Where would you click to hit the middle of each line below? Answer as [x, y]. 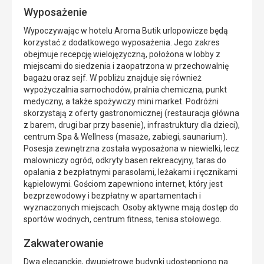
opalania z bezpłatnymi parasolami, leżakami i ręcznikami [131, 172]
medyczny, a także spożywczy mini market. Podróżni [121, 102]
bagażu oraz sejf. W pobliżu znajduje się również [113, 78]
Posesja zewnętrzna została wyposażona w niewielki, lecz [131, 149]
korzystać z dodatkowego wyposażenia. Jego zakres [122, 43]
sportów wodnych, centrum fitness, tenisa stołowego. [123, 220]
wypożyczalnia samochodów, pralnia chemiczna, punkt [125, 90]
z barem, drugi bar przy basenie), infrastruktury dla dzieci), [132, 125]
